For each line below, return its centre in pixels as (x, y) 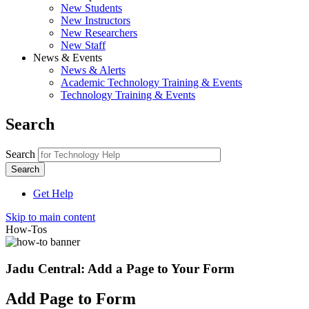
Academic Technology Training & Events (151, 82)
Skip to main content (50, 217)
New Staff (83, 45)
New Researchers (99, 33)
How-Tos (26, 229)
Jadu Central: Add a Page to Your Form (120, 268)
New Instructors (96, 20)
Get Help (53, 193)
